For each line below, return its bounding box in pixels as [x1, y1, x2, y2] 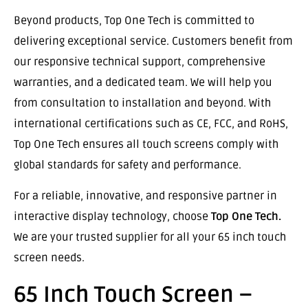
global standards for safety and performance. [14, 158, 241, 173]
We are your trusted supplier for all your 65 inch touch [14, 230, 286, 244]
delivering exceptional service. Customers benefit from [14, 34, 293, 49]
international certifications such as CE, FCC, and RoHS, [14, 117, 288, 131]
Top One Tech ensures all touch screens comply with [14, 137, 278, 152]
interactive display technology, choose [14, 209, 211, 223]
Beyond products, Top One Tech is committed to [14, 14, 254, 28]
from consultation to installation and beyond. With [14, 96, 271, 111]
